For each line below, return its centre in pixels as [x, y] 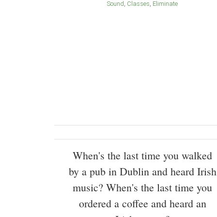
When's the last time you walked [142, 155]
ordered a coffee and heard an [142, 203]
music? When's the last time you [142, 187]
